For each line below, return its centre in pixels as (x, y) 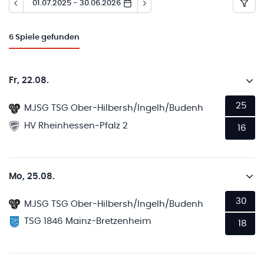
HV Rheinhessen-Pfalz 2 (76, 126)
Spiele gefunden (47, 38)
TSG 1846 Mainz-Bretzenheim (88, 222)
